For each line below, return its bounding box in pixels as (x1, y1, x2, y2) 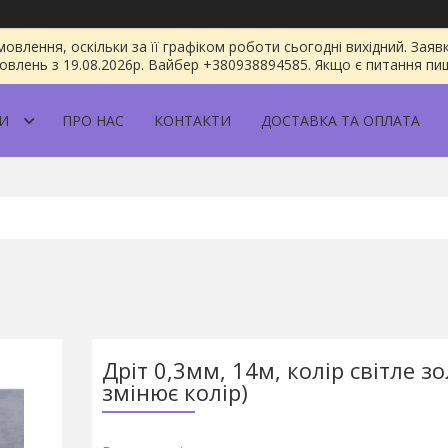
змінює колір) (101, 377, 248, 407)
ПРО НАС (62, 111, 124, 130)
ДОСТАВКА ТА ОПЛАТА (261, 111, 420, 130)
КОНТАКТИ (154, 111, 231, 130)
